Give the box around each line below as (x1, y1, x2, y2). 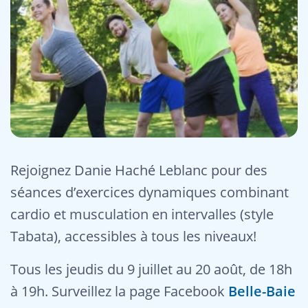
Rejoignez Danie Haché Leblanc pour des (10, 161, 267, 179)
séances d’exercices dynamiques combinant (10, 183, 289, 201)
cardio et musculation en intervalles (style (10, 205, 274, 223)
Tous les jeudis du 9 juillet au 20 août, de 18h (10, 260, 292, 278)
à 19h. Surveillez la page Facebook (10, 282, 228, 300)
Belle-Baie (228, 282, 296, 300)
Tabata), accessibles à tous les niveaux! (10, 227, 256, 245)
